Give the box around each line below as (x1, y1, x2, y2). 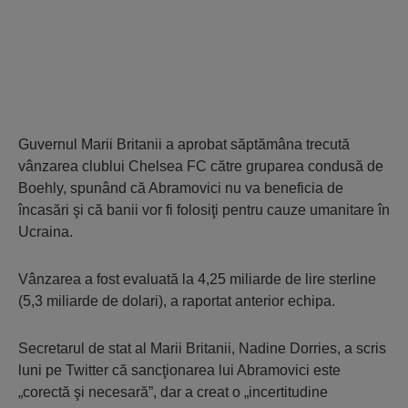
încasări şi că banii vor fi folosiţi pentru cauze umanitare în (18, 202, 390, 218)
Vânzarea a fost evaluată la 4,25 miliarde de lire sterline (18, 271, 376, 287)
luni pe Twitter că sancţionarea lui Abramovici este (18, 362, 341, 378)
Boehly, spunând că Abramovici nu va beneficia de (18, 180, 343, 196)
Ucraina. (18, 224, 73, 240)
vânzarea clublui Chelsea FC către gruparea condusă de (18, 158, 383, 174)
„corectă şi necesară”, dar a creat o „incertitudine (18, 384, 328, 400)
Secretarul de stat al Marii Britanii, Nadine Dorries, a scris (18, 341, 386, 356)
